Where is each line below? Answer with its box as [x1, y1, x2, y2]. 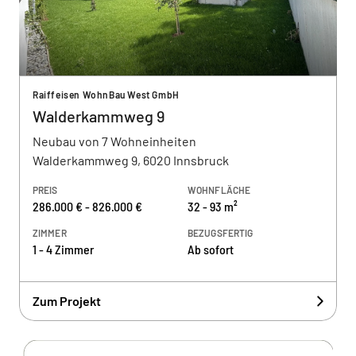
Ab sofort [188, 242, 234, 257]
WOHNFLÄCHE [188, 184, 251, 195]
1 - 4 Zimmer [33, 242, 94, 257]
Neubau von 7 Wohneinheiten [33, 133, 196, 149]
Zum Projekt [33, 293, 101, 308]
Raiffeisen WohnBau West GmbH [33, 89, 180, 100]
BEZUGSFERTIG [188, 227, 253, 238]
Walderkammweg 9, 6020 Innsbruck [33, 153, 229, 168]
